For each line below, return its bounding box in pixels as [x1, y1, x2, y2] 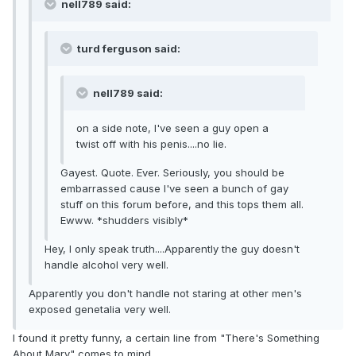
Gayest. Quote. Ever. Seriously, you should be [60, 166, 284, 180]
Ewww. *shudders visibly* [60, 214, 188, 227]
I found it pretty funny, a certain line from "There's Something [13, 331, 319, 345]
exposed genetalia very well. [29, 303, 171, 316]
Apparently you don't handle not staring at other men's [29, 287, 302, 300]
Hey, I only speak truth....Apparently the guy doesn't [44, 242, 300, 256]
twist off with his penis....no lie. [76, 137, 226, 151]
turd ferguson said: [75, 42, 180, 56]
